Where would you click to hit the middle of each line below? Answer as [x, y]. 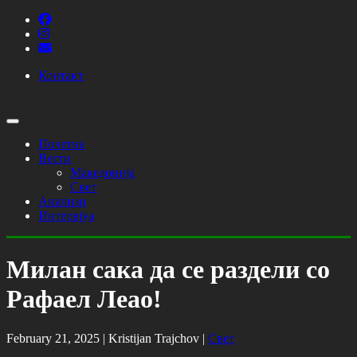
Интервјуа [66, 216]
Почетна [61, 144]
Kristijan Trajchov [154, 338]
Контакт [61, 75]
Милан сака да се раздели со [168, 270]
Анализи [62, 201]
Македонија [102, 173]
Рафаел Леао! [84, 299]
